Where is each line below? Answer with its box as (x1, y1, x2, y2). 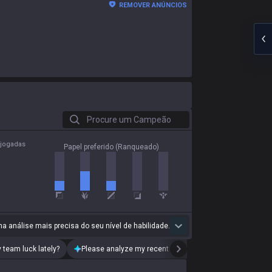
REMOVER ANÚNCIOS (119, 1, 187, 9)
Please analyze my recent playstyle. (81, 245, 202, 253)
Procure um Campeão (62, 112, 146, 121)
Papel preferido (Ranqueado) (63, 143, 159, 151)
